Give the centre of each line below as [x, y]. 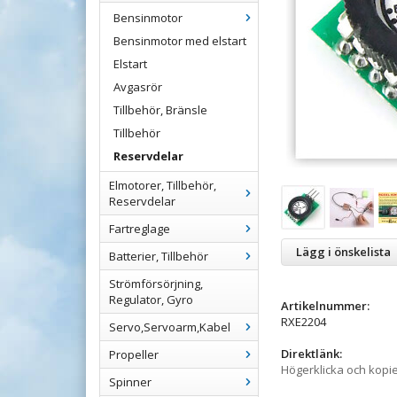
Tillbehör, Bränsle [160, 110]
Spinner [130, 382]
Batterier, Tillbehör [159, 256]
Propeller [134, 354]
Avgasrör [138, 87]
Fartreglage [140, 229]
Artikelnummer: [325, 306]
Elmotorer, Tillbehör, [163, 185]
